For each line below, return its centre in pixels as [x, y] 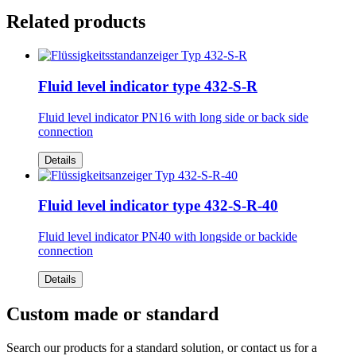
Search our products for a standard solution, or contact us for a [162, 347]
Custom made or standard [112, 314]
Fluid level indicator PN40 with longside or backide [168, 237]
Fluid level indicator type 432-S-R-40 [158, 206]
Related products [76, 22]
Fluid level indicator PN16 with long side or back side [173, 117]
